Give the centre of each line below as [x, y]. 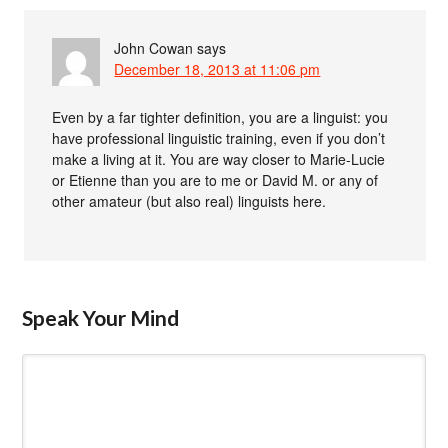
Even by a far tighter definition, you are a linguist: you [220, 116]
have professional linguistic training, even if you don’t [219, 137]
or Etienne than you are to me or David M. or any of [215, 179]
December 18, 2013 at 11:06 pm [217, 68]
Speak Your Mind [101, 317]
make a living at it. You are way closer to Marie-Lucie [219, 158]
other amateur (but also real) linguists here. [189, 200]
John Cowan [154, 47]
